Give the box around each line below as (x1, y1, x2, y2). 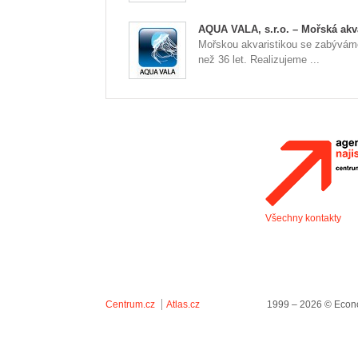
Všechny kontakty (265, 213, 341, 224)
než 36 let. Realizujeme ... (198, 54, 320, 66)
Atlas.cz (166, 299, 200, 310)
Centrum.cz (105, 299, 155, 310)
